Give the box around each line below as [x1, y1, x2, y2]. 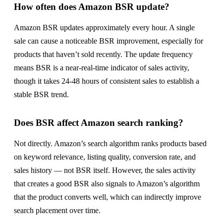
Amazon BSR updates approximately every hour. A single [14, 23, 195, 32]
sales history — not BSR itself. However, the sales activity [14, 166, 196, 174]
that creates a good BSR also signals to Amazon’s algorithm [14, 179, 200, 188]
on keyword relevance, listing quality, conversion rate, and [14, 152, 196, 161]
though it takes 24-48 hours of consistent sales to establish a [14, 76, 199, 85]
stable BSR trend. [14, 90, 69, 99]
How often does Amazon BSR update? [14, 1, 169, 12]
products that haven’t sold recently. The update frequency [14, 50, 193, 58]
